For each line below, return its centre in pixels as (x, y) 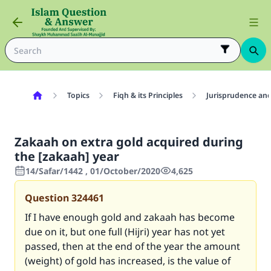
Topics (78, 95)
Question (47, 198)
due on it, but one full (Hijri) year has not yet (125, 232)
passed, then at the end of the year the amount (132, 246)
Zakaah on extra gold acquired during (129, 142)
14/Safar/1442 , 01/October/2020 (93, 171)
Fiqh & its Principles (148, 95)
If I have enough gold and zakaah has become (130, 217)
